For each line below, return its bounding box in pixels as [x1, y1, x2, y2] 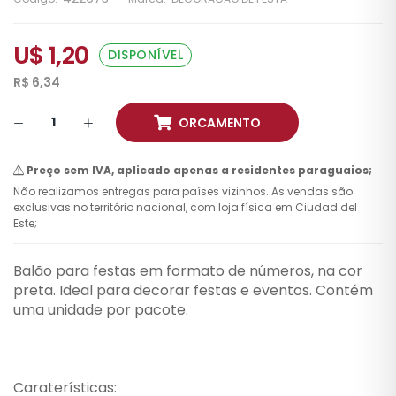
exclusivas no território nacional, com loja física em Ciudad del [13, 199, 357, 215]
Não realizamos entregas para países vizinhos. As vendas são [13, 183, 353, 199]
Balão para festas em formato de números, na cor [13, 260, 362, 281]
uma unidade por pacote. [13, 299, 188, 320]
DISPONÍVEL [108, 45, 184, 64]
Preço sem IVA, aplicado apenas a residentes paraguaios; [27, 162, 372, 178]
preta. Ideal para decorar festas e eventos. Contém [13, 279, 373, 301]
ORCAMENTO [179, 113, 261, 132]
